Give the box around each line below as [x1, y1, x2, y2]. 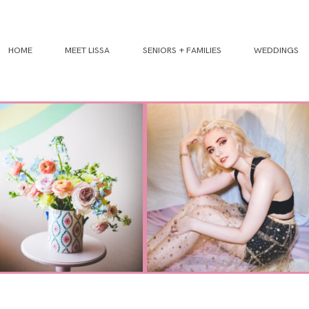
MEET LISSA [65, 45, 110, 56]
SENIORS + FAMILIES [142, 45, 221, 56]
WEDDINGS [253, 45, 299, 56]
